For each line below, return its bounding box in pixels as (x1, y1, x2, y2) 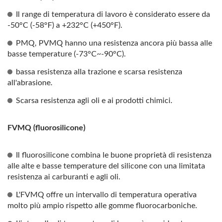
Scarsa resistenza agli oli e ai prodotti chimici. (16, 97, 172, 105)
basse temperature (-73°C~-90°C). (7, 50, 126, 58)
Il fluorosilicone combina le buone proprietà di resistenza (16, 151, 212, 159)
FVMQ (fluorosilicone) (7, 124, 85, 132)
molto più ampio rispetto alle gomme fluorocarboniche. (7, 202, 197, 210)
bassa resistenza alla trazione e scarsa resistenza (16, 68, 182, 76)
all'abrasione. (7, 79, 53, 87)
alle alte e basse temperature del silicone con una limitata (7, 162, 205, 170)
